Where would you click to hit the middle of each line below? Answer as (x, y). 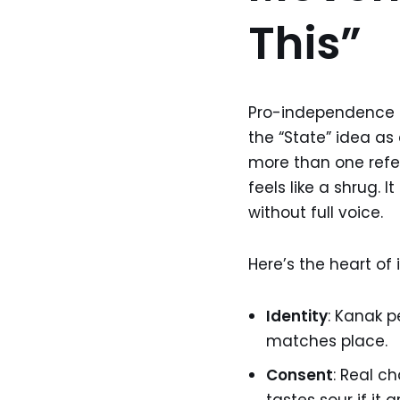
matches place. (326, 341)
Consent (299, 375)
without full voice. (315, 212)
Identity (296, 316)
